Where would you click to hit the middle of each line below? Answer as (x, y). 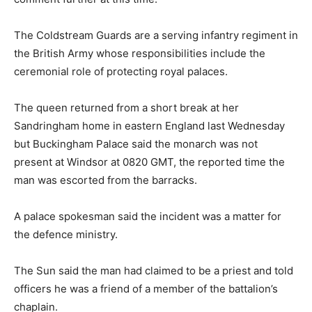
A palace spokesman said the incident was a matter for (148, 216)
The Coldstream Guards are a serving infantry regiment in (156, 35)
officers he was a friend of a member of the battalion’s (146, 288)
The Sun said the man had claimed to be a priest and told (154, 270)
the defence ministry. (66, 234)
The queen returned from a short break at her (126, 107)
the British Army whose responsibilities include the (140, 53)
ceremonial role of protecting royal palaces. (121, 71)
